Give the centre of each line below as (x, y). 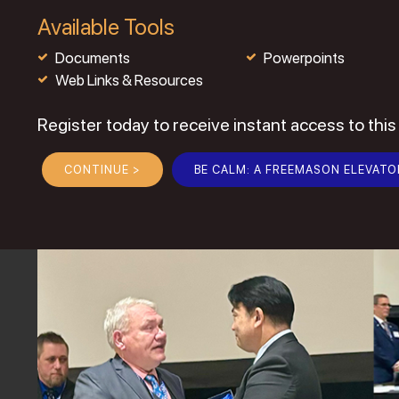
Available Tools (106, 27)
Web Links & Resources (129, 81)
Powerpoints (305, 58)
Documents (92, 58)
